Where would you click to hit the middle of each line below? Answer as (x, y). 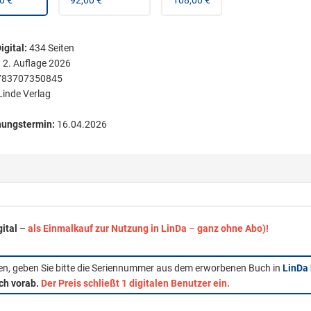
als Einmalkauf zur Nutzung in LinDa (108, 228)
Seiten (60, 48)
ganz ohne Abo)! (233, 228)
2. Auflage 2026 (36, 63)
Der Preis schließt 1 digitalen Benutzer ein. (135, 283)
